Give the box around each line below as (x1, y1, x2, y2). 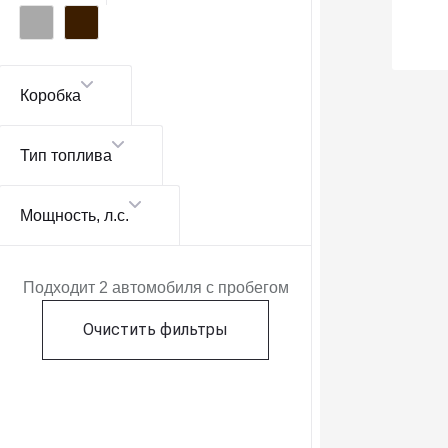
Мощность (20, 207, 96, 224)
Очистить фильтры (83, 320, 228, 339)
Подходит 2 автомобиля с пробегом (22, 279, 289, 296)
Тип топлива (20, 147, 112, 164)
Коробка (20, 87, 81, 104)
